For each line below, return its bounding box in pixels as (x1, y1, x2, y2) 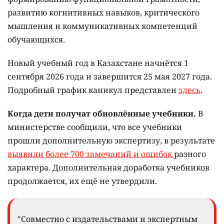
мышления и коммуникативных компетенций (7, 20, 197, 31)
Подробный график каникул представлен (7, 84, 178, 95)
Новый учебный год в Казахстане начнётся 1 (7, 57, 188, 68)
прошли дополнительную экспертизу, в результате (7, 134, 215, 146)
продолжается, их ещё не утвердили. (7, 175, 157, 186)
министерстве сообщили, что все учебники (7, 121, 182, 132)
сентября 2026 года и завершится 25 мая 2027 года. (7, 70, 212, 82)
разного (174, 148, 206, 159)
